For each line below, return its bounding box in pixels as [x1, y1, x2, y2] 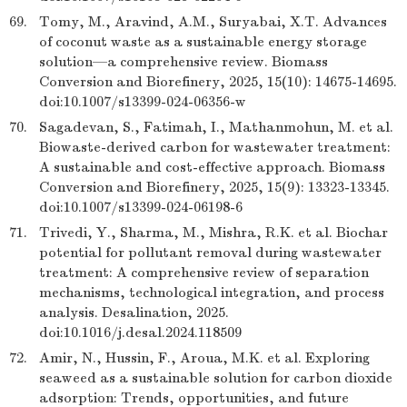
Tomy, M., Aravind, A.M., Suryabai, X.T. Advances [39, 14, 387, 30]
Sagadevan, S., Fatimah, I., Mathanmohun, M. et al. [39, 119, 393, 135]
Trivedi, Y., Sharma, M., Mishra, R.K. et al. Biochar [39, 224, 388, 241]
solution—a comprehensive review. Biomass [39, 54, 328, 70]
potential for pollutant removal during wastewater [39, 244, 382, 261]
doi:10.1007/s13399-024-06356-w [39, 94, 246, 110]
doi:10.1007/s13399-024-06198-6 [39, 199, 243, 215]
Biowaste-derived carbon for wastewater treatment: [39, 139, 391, 155]
